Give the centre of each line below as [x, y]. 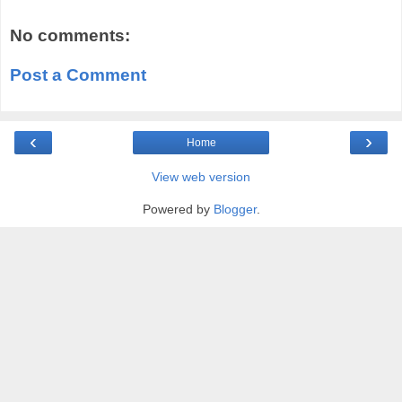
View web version [201, 177]
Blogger [235, 210]
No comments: [70, 36]
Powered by [178, 210]
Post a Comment [78, 74]
